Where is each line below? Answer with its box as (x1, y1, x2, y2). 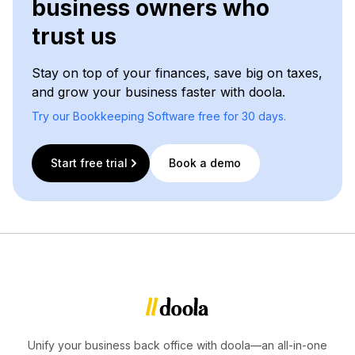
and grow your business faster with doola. (32, 83, 285, 100)
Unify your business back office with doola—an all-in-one (28, 338, 327, 352)
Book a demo (169, 155, 241, 170)
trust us (32, 22, 116, 50)
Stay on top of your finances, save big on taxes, (32, 64, 323, 81)
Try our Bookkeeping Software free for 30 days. (32, 109, 286, 123)
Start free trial (51, 155, 128, 170)
